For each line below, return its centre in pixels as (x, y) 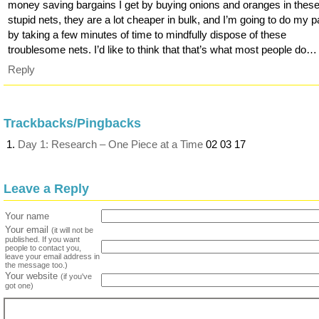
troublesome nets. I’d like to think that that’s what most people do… (163, 49)
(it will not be (72, 230)
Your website (33, 276)
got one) (19, 286)
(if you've (76, 277)
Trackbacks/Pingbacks (72, 124)
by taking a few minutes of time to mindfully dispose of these (147, 34)
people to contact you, (43, 248)
